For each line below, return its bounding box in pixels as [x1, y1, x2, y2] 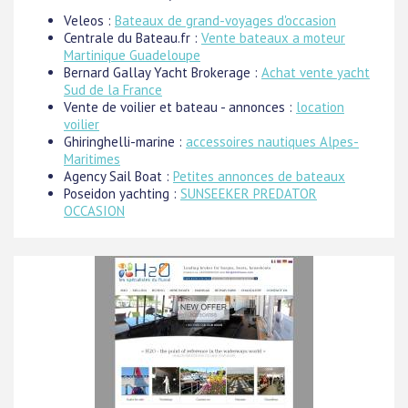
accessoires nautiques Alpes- [186, 133, 359, 150]
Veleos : [64, 12, 115, 29]
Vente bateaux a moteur [201, 29, 345, 46]
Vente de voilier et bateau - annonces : [64, 98, 296, 116]
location [296, 98, 344, 116]
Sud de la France [64, 81, 162, 98]
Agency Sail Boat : [64, 168, 173, 185]
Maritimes [64, 150, 120, 168]
